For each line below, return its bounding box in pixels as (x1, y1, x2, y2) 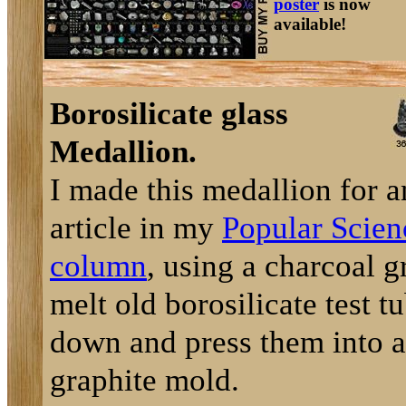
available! (274, 14, 346, 34)
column (50, 247, 147, 284)
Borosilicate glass (50, 95, 288, 131)
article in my (50, 209, 222, 246)
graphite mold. (50, 362, 239, 398)
